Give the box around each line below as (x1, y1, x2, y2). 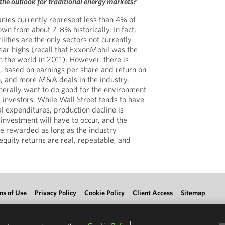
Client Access (133, 188, 173, 197)
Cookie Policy (84, 188, 125, 197)
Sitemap (181, 188, 205, 197)
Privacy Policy (35, 188, 76, 197)
